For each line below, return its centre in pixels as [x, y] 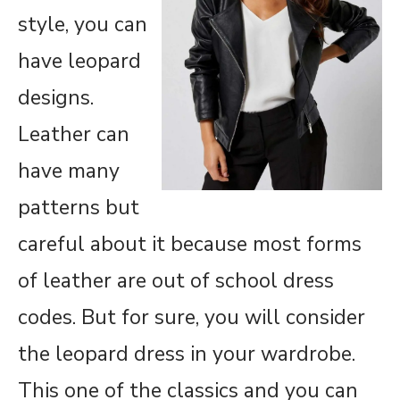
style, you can [83, 24]
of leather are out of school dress [176, 280]
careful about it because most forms [190, 244]
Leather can [74, 134]
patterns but [79, 207]
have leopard [79, 61]
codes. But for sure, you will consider [192, 317]
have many [69, 171]
